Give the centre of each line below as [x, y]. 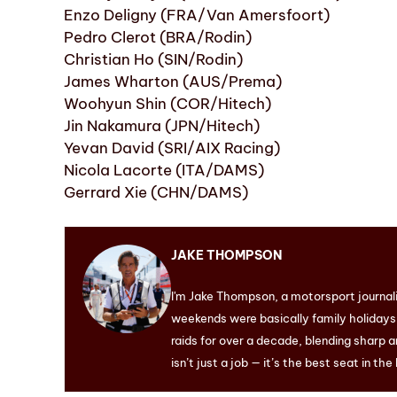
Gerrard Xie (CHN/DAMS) [156, 192]
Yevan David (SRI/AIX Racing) [172, 148]
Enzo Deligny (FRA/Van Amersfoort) [197, 15]
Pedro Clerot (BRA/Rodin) [158, 37]
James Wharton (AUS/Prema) [173, 81]
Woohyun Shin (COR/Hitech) [167, 103]
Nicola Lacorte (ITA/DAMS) [164, 170]
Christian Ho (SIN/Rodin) [153, 59]
